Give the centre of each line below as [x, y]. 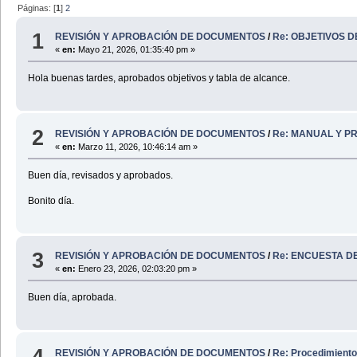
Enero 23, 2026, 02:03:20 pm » [137, 269]
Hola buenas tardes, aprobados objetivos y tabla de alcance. [159, 78]
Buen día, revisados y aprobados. [100, 175]
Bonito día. [51, 200]
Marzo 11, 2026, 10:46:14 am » [137, 146]
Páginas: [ [37, 8]
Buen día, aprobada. [72, 298]
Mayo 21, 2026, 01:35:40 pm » [136, 50]
